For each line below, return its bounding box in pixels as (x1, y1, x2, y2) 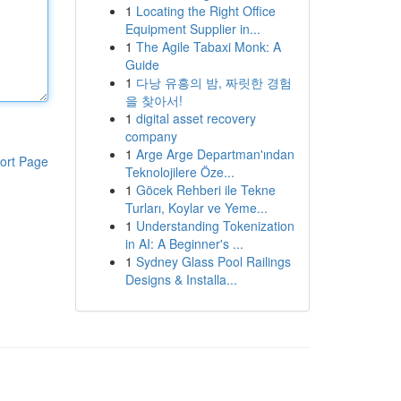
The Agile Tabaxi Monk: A (135, 38, 281, 55)
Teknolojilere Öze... (124, 163, 235, 181)
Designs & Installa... (124, 270, 237, 288)
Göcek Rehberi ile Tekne (135, 181, 276, 199)
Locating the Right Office (135, 2, 276, 20)
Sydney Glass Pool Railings (135, 252, 291, 270)
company (124, 127, 177, 145)
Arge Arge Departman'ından (135, 145, 294, 163)
